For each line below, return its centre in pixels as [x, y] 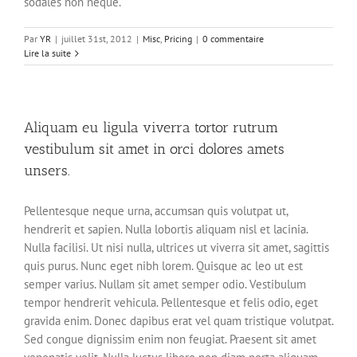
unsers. [47, 171]
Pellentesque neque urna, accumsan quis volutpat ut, [156, 211]
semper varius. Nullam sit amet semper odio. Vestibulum [165, 284]
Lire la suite [47, 53]
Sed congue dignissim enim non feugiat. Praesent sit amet [170, 339]
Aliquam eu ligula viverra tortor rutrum [151, 128]
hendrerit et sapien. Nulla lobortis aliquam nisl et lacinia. [166, 229]
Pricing [178, 39]
